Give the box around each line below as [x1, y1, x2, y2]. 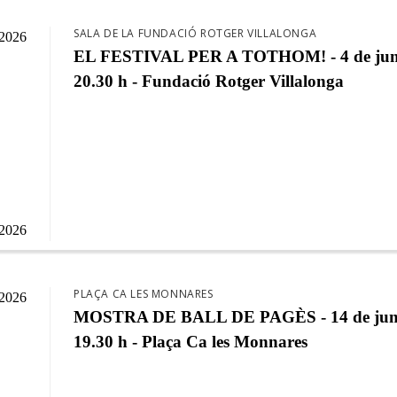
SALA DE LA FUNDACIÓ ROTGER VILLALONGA [74, 25, 317, 41]
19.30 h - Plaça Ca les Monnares [74, 331, 308, 351]
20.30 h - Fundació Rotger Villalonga [74, 71, 345, 90]
